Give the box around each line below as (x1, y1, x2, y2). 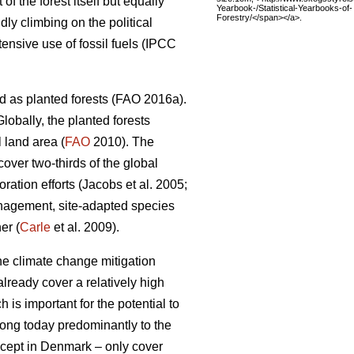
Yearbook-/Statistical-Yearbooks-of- (217, 2, 352, 13)
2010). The (90, 135, 154, 149)
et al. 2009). (51, 220, 119, 235)
